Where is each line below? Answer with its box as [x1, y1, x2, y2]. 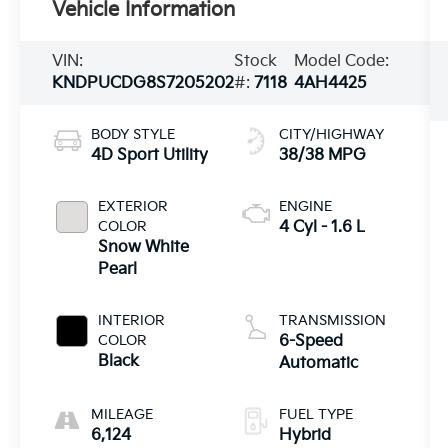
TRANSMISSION [278, 311, 386, 329]
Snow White [98, 237, 190, 257]
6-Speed [278, 331, 343, 351]
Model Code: [294, 52, 390, 71]
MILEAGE [91, 405, 154, 423]
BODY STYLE [91, 125, 176, 143]
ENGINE [278, 197, 332, 215]
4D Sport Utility [91, 145, 209, 165]
